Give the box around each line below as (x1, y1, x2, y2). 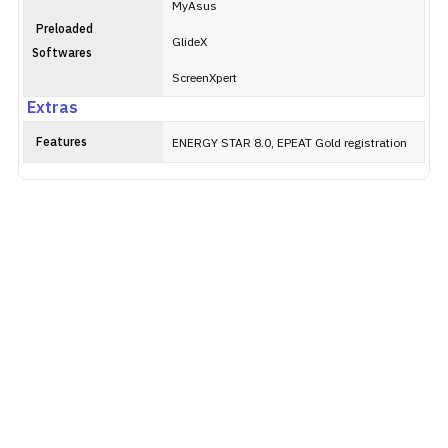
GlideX (172, 33, 207, 52)
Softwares (32, 44, 92, 63)
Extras (27, 95, 78, 122)
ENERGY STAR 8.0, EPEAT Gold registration (172, 134, 407, 153)
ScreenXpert (172, 69, 237, 88)
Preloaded (36, 20, 93, 39)
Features (36, 133, 87, 152)
